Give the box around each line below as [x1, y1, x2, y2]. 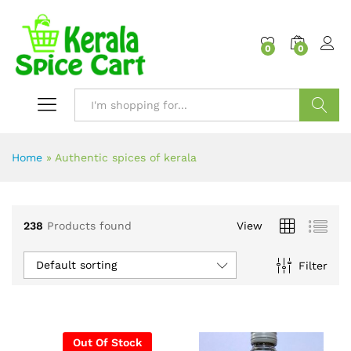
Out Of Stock [73, 336, 142, 349]
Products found [47, 219, 132, 232]
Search [300, 132, 338, 145]
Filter [298, 259, 327, 272]
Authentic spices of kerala [55, 151, 197, 165]
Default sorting [36, 259, 117, 272]
